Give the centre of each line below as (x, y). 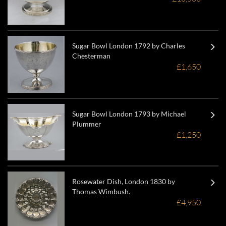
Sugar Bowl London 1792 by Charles (128, 45)
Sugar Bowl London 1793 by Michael (129, 114)
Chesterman (91, 55)
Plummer (87, 124)
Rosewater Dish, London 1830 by (123, 182)
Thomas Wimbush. (101, 192)
